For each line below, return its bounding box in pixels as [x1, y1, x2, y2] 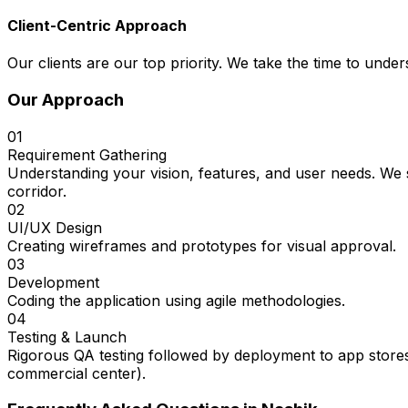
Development [7, 272, 99, 291]
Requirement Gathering [7, 145, 167, 164]
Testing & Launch [7, 327, 127, 346]
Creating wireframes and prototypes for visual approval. [7, 236, 396, 255]
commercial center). [7, 363, 146, 382]
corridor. [7, 181, 66, 200]
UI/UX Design [7, 218, 102, 237]
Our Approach [7, 88, 124, 110]
